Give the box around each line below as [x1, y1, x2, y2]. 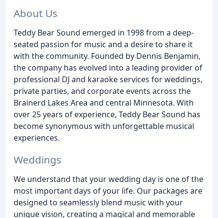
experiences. [14, 132, 60, 143]
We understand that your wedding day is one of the [14, 173, 203, 184]
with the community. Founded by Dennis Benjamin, [14, 50, 200, 61]
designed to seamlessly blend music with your [14, 197, 183, 208]
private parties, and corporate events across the [14, 85, 191, 96]
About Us [14, 6, 57, 20]
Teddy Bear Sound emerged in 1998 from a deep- [14, 27, 194, 38]
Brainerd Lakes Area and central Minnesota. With [14, 97, 194, 108]
